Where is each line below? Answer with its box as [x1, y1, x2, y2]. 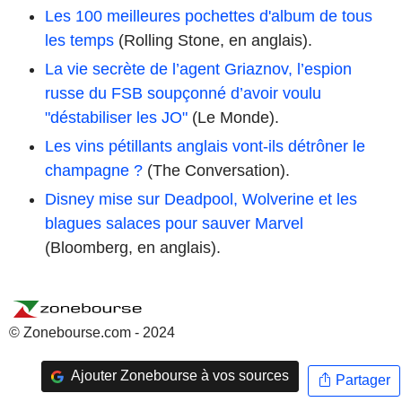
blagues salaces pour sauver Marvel [45, 214, 303, 232]
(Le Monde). [188, 108, 279, 127]
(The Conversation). [143, 161, 290, 179]
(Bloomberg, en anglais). [45, 238, 221, 257]
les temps [45, 31, 114, 49]
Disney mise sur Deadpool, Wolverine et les [45, 189, 357, 208]
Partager [331, 372, 390, 389]
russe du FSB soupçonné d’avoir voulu [45, 83, 321, 102]
